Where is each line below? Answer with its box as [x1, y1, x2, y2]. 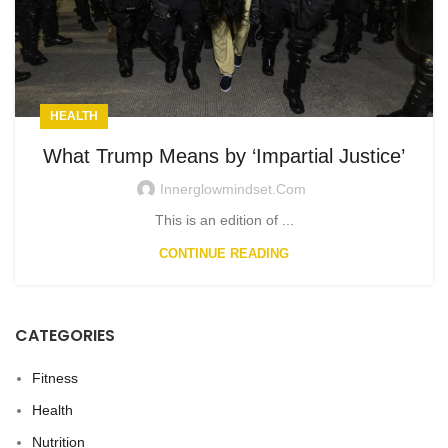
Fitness [32, 370, 78, 387]
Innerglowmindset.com [160, 181, 306, 198]
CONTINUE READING [159, 246, 289, 262]
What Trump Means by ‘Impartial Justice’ [43, 145, 405, 168]
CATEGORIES [15, 324, 115, 348]
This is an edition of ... [154, 212, 294, 229]
